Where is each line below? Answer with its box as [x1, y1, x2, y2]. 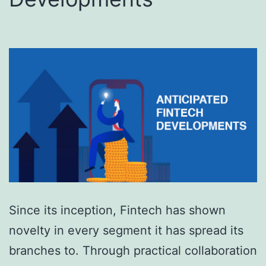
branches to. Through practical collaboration [9, 243, 257, 258]
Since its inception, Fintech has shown [9, 203, 226, 218]
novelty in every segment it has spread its [9, 223, 243, 238]
